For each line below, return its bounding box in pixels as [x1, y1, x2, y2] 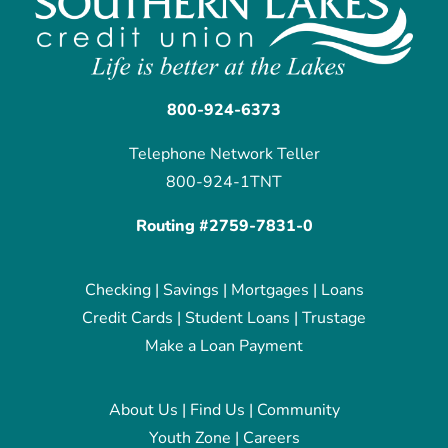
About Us [108, 399, 178, 422]
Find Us [189, 399, 245, 422]
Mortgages [230, 279, 309, 302]
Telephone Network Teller [128, 143, 320, 166]
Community [256, 399, 340, 422]
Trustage [302, 307, 366, 330]
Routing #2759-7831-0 [135, 215, 313, 238]
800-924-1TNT [166, 171, 282, 194]
